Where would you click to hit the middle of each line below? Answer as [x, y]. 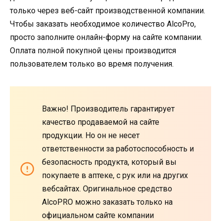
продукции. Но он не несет [91, 135]
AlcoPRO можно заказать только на [107, 202]
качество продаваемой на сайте [101, 122]
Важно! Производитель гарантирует [108, 109]
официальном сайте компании [98, 215]
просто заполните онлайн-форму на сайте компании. [106, 37]
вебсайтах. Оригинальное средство [107, 188]
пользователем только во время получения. [92, 64]
